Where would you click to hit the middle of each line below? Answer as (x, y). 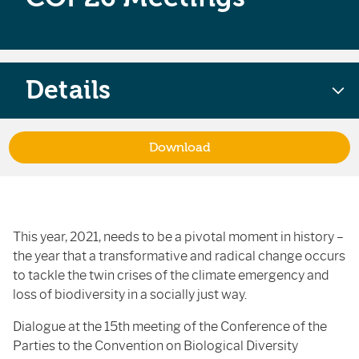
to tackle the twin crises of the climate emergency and (171, 275)
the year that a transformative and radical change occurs (179, 256)
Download (179, 147)
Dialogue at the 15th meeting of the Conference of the (170, 327)
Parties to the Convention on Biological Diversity (155, 346)
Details (69, 90)
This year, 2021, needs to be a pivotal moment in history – (178, 237)
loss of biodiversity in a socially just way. (130, 294)
